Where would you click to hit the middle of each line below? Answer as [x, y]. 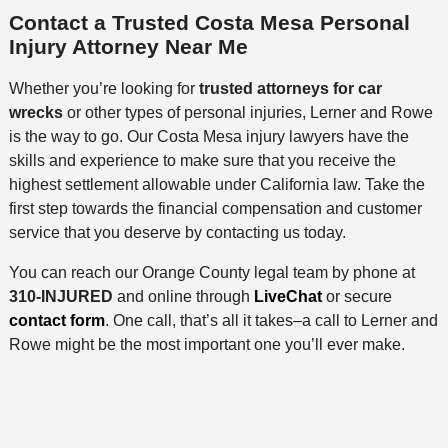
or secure [356, 296]
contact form [56, 320]
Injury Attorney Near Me [128, 47]
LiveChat [287, 296]
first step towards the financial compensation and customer [215, 208]
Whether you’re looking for [103, 88]
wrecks [35, 112]
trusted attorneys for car [290, 88]
